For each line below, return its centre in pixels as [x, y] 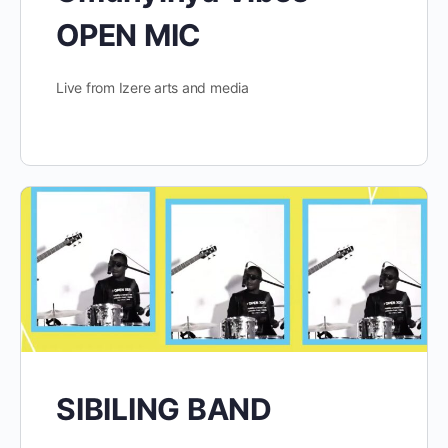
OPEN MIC [129, 35]
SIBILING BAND [164, 408]
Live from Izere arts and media [152, 88]
